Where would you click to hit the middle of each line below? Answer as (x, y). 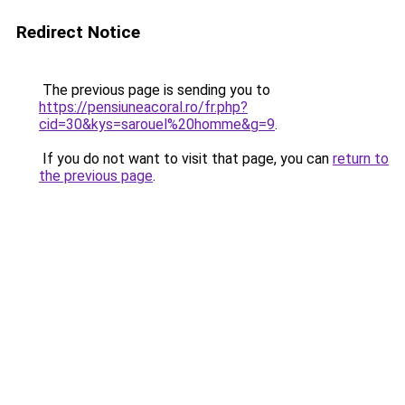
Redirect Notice (78, 32)
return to (361, 159)
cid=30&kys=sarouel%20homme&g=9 (157, 124)
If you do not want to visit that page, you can (186, 159)
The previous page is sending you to (155, 90)
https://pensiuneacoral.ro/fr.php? (143, 107)
